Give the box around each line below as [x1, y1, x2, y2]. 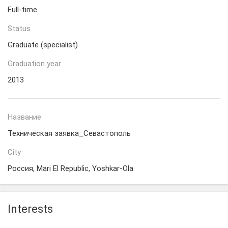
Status [8, 24, 31, 33]
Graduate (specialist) [8, 40, 78, 49]
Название [8, 112, 41, 122]
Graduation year [8, 59, 61, 68]
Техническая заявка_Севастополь [8, 129, 131, 138]
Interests [8, 203, 53, 215]
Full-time [8, 5, 37, 14]
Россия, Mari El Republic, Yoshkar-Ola [8, 164, 133, 173]
